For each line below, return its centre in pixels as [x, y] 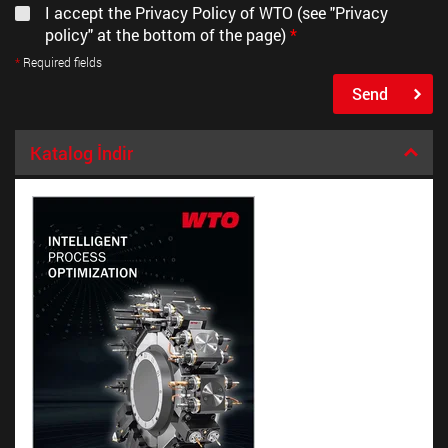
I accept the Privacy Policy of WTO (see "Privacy [216, 13]
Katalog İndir [81, 153]
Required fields [61, 62]
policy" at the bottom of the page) [167, 35]
